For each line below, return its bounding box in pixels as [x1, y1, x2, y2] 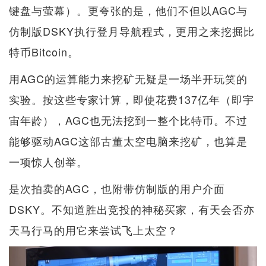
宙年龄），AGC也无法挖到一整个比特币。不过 [9, 112, 248, 128]
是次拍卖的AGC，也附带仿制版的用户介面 [9, 180, 225, 196]
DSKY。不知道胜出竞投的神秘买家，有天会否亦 [9, 201, 255, 217]
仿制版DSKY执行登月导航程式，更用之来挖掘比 [9, 23, 255, 39]
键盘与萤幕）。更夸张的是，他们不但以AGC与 [9, 2, 248, 18]
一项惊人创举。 [9, 153, 88, 169]
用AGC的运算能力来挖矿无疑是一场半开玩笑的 [9, 70, 248, 86]
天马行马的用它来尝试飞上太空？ [9, 221, 178, 237]
